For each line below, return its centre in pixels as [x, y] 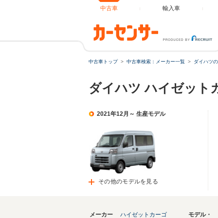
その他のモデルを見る [128, 182]
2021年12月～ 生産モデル [131, 114]
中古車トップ [103, 62]
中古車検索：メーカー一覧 [156, 62]
